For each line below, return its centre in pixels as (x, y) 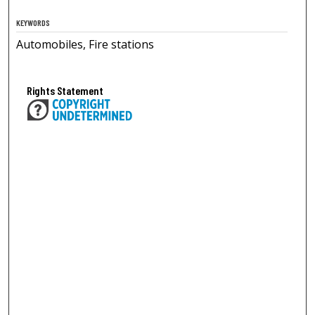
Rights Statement (65, 90)
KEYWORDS (33, 22)
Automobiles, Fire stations (85, 44)
